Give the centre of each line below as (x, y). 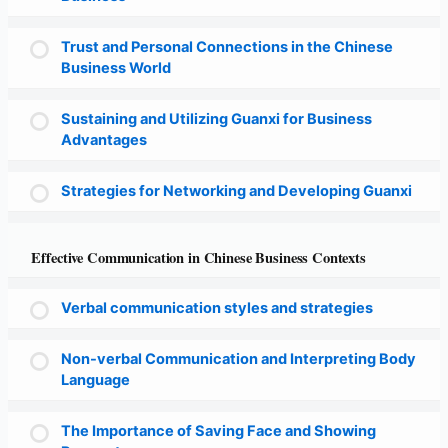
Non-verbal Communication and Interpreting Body (238, 358)
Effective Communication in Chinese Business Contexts (198, 257)
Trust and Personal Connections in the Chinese (226, 47)
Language (95, 379)
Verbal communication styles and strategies (216, 307)
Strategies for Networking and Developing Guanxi (236, 191)
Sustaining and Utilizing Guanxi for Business (216, 119)
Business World (115, 68)
